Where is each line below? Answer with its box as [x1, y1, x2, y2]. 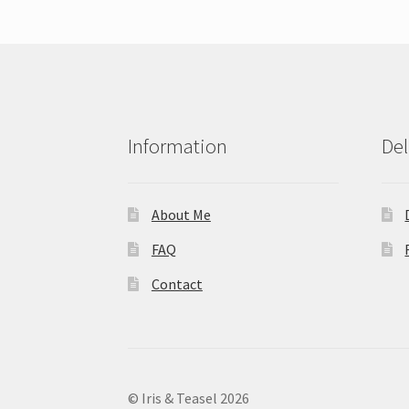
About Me [151, 204, 211, 224]
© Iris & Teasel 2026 [128, 388, 250, 407]
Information [128, 132, 228, 159]
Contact [151, 274, 203, 293]
